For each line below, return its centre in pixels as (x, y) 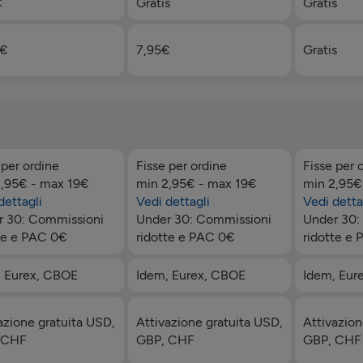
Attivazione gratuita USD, (209, 322)
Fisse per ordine (181, 165)
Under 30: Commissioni (203, 219)
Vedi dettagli (173, 201)
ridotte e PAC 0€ (185, 237)
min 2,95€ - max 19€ (196, 183)
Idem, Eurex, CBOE (190, 275)
